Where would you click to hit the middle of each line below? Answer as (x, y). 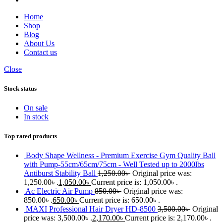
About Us (39, 43)
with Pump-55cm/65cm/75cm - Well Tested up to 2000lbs (114, 165)
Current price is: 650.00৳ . (120, 200)
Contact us (40, 52)
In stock (36, 116)
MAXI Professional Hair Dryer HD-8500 (92, 209)
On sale (36, 108)
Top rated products (30, 136)
